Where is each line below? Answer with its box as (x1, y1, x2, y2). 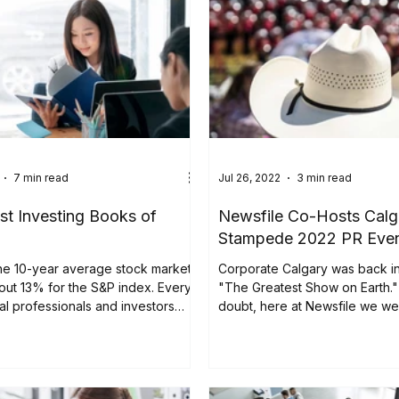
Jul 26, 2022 (218, 171, 281, 185)
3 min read (297, 171, 353, 185)
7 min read (13, 171, 69, 185)
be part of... (218, 316, 285, 332)
